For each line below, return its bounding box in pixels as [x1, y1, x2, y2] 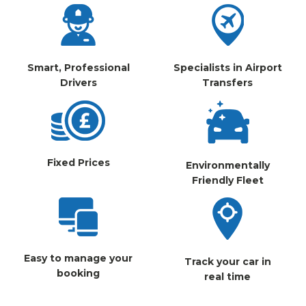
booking [57, 267, 100, 280]
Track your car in [184, 255, 271, 268]
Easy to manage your [24, 252, 133, 265]
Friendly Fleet [191, 173, 264, 186]
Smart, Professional [27, 61, 130, 74]
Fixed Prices [46, 156, 110, 169]
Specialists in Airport [173, 61, 282, 74]
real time [204, 270, 251, 283]
